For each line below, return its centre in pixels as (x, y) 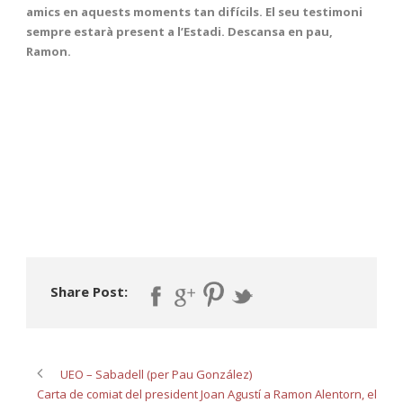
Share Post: (89, 291)
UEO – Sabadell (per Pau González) (156, 375)
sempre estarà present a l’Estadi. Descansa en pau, (179, 31)
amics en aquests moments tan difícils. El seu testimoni (194, 11)
